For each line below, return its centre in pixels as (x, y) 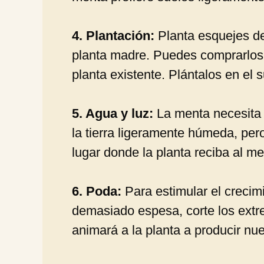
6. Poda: (97, 191)
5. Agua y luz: (113, 113)
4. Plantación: (113, 35)
